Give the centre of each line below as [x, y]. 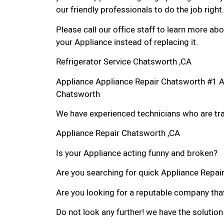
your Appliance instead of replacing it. [127, 42]
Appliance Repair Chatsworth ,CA [118, 133]
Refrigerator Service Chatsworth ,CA [124, 62]
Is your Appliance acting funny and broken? [137, 153]
